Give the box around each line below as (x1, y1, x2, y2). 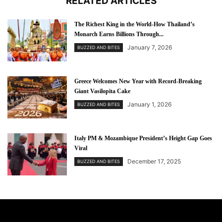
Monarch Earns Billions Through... (74, 31, 164, 38)
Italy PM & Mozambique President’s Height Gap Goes (74, 135, 212, 142)
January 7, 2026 (127, 44, 172, 51)
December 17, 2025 (127, 158, 181, 165)
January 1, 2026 (127, 101, 171, 108)
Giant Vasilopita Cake (74, 88, 130, 95)
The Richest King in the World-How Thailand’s (74, 21, 195, 28)
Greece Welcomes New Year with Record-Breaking (74, 78, 202, 85)
